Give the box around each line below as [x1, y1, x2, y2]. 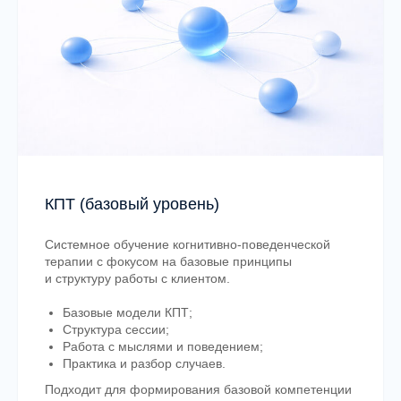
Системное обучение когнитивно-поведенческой [45, 236, 330, 252]
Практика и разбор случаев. [63, 355, 226, 371]
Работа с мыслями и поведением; [63, 338, 263, 354]
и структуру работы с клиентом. [45, 270, 230, 286]
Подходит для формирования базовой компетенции [45, 381, 352, 397]
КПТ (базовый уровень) [45, 194, 219, 213]
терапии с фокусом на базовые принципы [45, 253, 292, 269]
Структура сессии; [63, 321, 169, 337]
